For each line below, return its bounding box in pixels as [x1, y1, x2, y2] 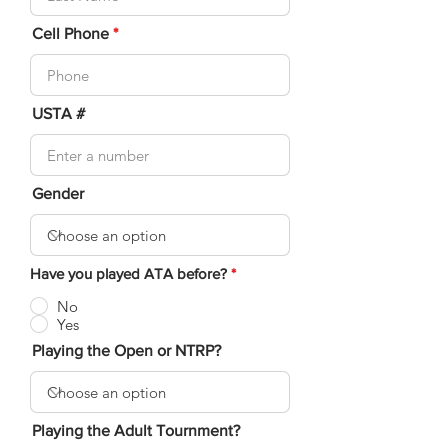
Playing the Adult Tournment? [32, 422, 240, 439]
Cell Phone [32, 25, 109, 42]
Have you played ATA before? [30, 265, 227, 282]
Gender [32, 185, 84, 202]
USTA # [32, 105, 85, 122]
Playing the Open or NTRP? [32, 342, 221, 359]
